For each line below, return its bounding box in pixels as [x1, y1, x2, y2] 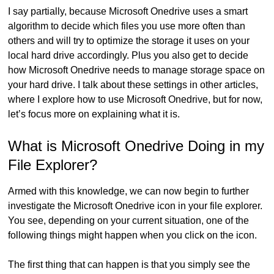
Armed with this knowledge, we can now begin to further [8, 185, 250, 196]
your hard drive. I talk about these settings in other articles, [8, 79, 259, 90]
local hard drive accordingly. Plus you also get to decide [8, 50, 249, 61]
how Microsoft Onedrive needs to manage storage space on [8, 64, 265, 75]
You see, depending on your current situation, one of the [8, 215, 250, 226]
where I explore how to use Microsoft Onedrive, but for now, [8, 94, 263, 105]
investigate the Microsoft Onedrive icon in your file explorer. [8, 200, 263, 211]
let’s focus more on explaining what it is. [8, 108, 180, 119]
